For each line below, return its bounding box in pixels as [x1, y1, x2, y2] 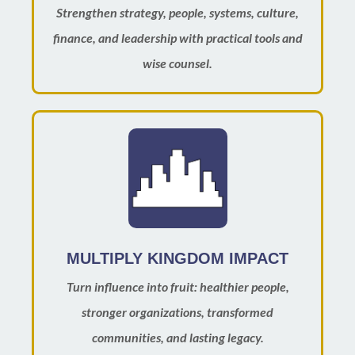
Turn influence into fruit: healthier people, [66, 278, 289, 294]
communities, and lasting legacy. [91, 329, 264, 345]
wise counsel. [143, 55, 212, 71]
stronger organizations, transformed [82, 303, 273, 319]
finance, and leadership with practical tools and [52, 29, 303, 45]
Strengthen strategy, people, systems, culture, [56, 4, 299, 20]
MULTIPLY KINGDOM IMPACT [67, 249, 288, 267]
